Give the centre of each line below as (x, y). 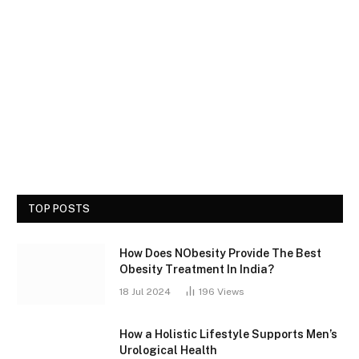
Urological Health (168, 351)
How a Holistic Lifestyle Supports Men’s (228, 335)
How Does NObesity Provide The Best (220, 254)
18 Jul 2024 (145, 292)
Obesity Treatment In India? (197, 270)
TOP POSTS (59, 209)
